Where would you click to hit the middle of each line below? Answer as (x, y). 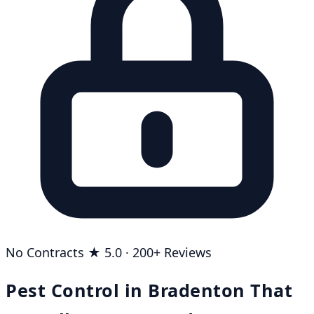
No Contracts (47, 252)
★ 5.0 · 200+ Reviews (150, 252)
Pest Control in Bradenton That (149, 290)
